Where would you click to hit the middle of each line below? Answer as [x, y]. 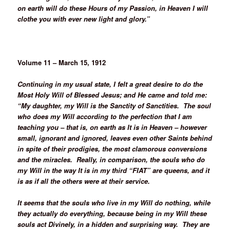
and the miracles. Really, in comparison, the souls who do [111, 159]
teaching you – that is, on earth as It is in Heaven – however [112, 127]
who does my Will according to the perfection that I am [105, 116]
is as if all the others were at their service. [84, 181]
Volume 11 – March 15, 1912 [62, 62]
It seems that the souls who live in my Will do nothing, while [114, 202]
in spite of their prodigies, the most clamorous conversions [112, 148]
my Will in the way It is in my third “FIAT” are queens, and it [114, 170]
